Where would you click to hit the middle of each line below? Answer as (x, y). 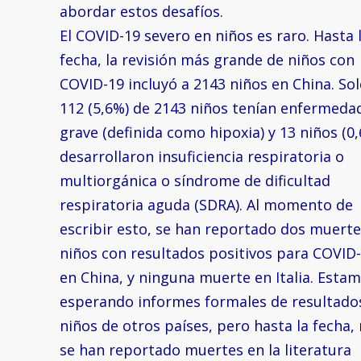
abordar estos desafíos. (141, 12)
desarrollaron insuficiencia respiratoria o (202, 157)
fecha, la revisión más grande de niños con (207, 60)
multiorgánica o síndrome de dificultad (195, 181)
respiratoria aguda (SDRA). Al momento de (206, 205)
